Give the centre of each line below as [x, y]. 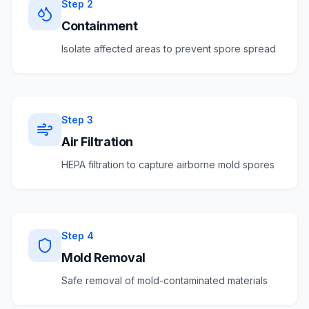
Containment [100, 26]
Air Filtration [97, 142]
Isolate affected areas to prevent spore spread [169, 49]
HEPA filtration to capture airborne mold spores [168, 165]
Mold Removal [103, 258]
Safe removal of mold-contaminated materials [165, 280]
